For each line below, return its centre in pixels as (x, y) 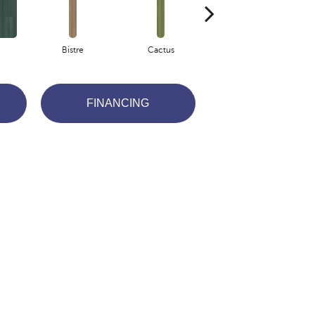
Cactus (161, 50)
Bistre (73, 50)
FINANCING (118, 103)
